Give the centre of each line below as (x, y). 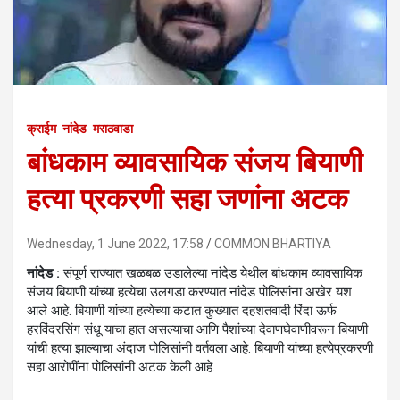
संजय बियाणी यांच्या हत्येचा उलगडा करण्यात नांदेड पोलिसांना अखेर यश (189, 292)
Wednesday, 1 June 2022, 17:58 (115, 244)
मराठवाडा (113, 129)
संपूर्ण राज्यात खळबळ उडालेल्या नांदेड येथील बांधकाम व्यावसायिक (211, 274)
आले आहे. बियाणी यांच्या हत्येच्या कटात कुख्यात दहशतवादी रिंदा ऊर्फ (182, 311)
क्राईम (42, 129)
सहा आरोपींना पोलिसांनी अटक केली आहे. (121, 367)
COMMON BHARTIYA (273, 244)
